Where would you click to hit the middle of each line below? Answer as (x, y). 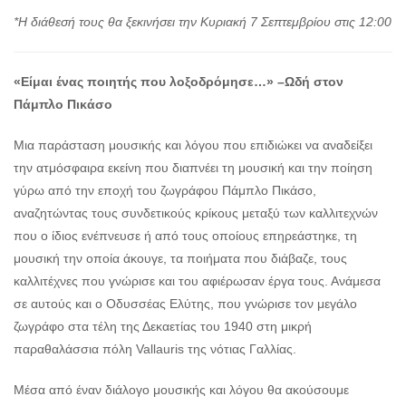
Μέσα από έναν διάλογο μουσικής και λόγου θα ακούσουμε (181, 390)
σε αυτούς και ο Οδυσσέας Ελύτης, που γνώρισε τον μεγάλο (185, 304)
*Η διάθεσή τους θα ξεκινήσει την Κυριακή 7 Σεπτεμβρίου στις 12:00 (203, 22)
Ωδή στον (314, 82)
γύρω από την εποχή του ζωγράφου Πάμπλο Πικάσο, (165, 191)
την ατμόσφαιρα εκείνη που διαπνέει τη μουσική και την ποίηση (193, 168)
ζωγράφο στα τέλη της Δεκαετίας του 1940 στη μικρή (163, 327)
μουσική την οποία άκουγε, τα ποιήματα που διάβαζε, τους (180, 259)
